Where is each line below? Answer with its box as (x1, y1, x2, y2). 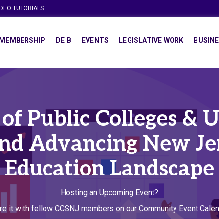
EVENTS (81, 36, 109, 44)
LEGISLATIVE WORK (119, 36, 184, 44)
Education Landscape (5, 156, 214, 182)
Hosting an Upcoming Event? (61, 188, 158, 197)
